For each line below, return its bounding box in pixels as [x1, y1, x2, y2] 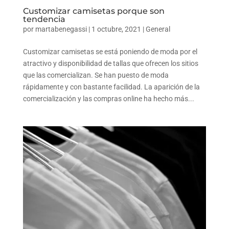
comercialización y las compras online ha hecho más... [22, 94, 194, 103]
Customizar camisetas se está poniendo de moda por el [22, 47, 197, 56]
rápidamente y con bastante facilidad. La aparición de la [22, 82, 200, 91]
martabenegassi [35, 25, 87, 33]
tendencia [22, 14, 65, 24]
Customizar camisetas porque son [22, 6, 165, 16]
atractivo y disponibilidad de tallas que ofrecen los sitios [22, 59, 198, 67]
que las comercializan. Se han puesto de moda [22, 71, 169, 79]
